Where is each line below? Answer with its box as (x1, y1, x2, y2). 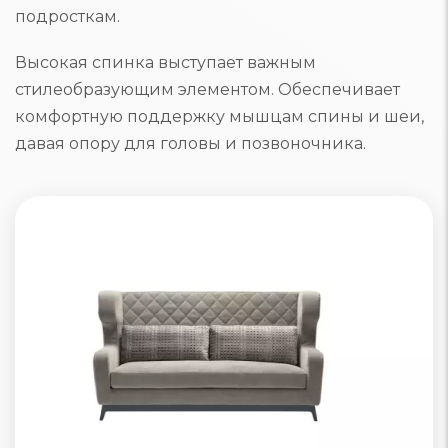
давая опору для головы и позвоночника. (15, 134, 366, 154)
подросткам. (15, 7, 120, 26)
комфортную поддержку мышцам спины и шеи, (15, 107, 424, 127)
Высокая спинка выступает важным (15, 53, 316, 73)
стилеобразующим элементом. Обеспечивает (15, 80, 400, 100)
